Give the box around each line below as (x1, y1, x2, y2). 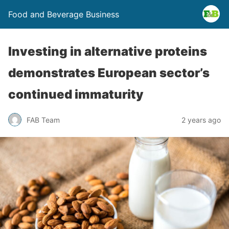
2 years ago (181, 115, 221, 124)
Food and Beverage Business (8, 9, 119, 19)
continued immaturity (8, 87, 144, 102)
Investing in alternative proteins (8, 44, 207, 59)
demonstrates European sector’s (8, 65, 210, 80)
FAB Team (27, 115, 60, 124)
